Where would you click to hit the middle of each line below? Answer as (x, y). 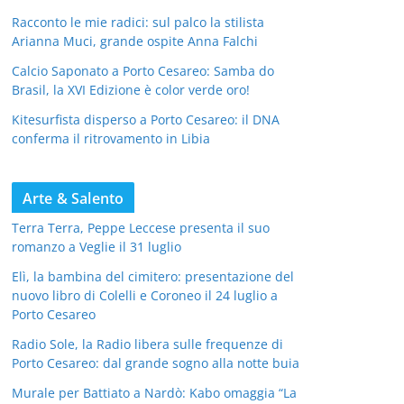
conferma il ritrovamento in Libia (111, 138)
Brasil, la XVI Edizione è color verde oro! (131, 89)
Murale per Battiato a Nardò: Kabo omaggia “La (154, 392)
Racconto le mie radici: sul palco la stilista (138, 22)
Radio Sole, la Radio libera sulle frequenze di (147, 344)
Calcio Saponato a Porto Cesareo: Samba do (143, 70)
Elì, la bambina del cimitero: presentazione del (153, 276)
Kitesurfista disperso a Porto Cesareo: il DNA (146, 119)
